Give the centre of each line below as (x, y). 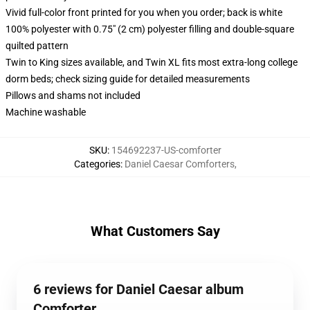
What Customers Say (155, 231)
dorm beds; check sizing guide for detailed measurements (128, 79)
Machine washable (46, 112)
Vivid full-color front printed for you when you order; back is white (144, 12)
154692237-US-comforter (166, 150)
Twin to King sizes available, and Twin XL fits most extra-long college (152, 62)
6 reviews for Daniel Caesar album (138, 289)
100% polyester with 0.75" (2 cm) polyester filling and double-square (150, 29)
